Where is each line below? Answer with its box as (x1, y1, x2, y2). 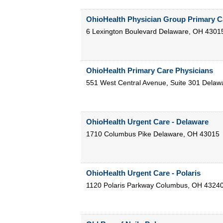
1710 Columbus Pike (86, 130, 151, 138)
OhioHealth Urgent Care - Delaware (86, 117, 209, 126)
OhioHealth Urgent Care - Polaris (86, 169, 201, 178)
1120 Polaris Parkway (86, 181, 154, 190)
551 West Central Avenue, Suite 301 (86, 79, 200, 87)
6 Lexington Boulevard (86, 27, 157, 36)
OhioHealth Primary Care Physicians (86, 66, 213, 75)
